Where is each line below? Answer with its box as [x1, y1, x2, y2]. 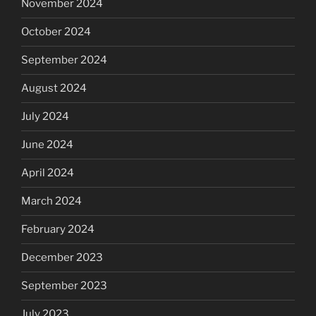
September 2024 [21, 54, 107, 67]
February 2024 [21, 223, 95, 236]
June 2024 [21, 138, 73, 152]
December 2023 [21, 251, 103, 265]
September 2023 [21, 279, 107, 293]
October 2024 [21, 25, 91, 39]
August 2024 [21, 82, 87, 95]
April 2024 [21, 166, 74, 180]
